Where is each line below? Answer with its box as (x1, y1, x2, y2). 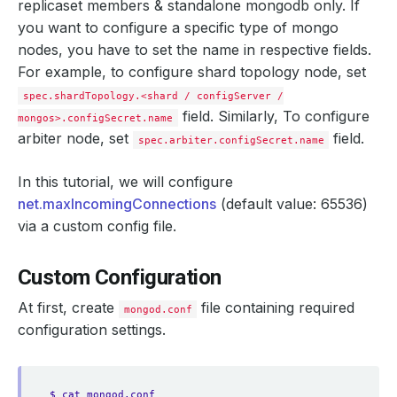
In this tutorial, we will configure (18, 173, 233, 191)
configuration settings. (18, 321, 166, 339)
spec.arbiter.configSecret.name (137, 134, 324, 146)
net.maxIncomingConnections (18, 195, 216, 213)
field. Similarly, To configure (177, 107, 370, 125)
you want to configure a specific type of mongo (18, 19, 339, 36)
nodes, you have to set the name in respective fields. (18, 41, 371, 58)
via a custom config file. (18, 217, 176, 235)
